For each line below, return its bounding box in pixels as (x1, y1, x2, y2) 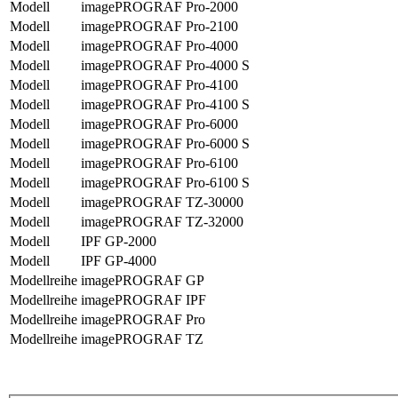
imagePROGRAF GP (81, 273, 204, 289)
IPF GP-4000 (81, 253, 156, 269)
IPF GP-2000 (81, 234, 156, 250)
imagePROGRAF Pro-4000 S (81, 58, 250, 74)
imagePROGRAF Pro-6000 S (81, 136, 250, 152)
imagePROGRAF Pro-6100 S (81, 175, 250, 191)
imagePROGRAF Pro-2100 (81, 19, 238, 35)
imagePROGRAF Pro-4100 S (81, 97, 250, 113)
